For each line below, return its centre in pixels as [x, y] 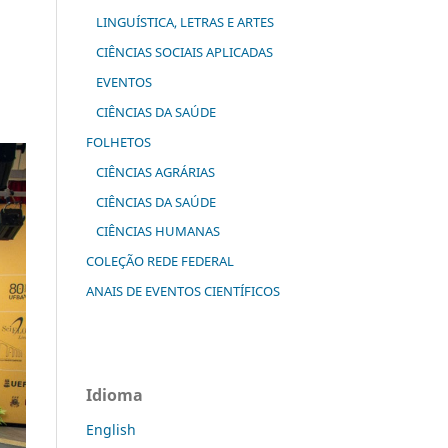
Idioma [114, 394]
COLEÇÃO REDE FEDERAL [160, 261]
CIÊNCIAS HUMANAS [157, 231]
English [111, 429]
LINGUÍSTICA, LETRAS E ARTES [184, 21]
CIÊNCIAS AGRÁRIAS [155, 171]
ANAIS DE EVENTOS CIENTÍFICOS [183, 291]
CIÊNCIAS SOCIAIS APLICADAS [184, 51]
